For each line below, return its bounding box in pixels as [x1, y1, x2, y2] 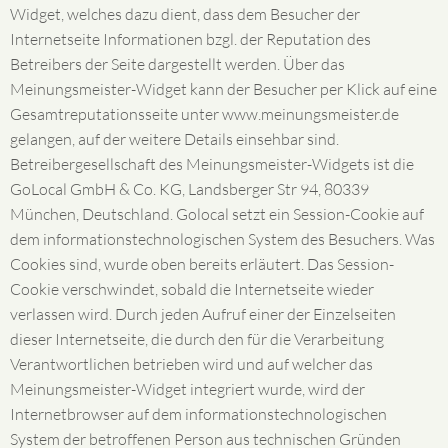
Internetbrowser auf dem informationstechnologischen [10, 404, 387, 424]
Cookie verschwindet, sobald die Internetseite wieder [10, 279, 374, 299]
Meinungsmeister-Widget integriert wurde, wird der [10, 379, 365, 399]
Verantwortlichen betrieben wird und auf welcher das [10, 354, 373, 374]
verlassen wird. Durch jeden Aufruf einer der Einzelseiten [10, 304, 396, 324]
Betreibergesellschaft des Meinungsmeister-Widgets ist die [10, 154, 414, 174]
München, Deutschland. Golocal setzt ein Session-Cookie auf [10, 204, 424, 224]
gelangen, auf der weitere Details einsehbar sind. [10, 129, 339, 149]
